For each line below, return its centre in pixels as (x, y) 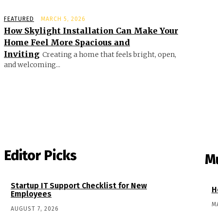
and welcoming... (32, 64)
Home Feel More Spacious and (67, 42)
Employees (31, 194)
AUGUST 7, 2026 (35, 209)
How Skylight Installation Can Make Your (91, 30)
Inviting (22, 54)
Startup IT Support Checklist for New (79, 185)
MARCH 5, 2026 (63, 19)
